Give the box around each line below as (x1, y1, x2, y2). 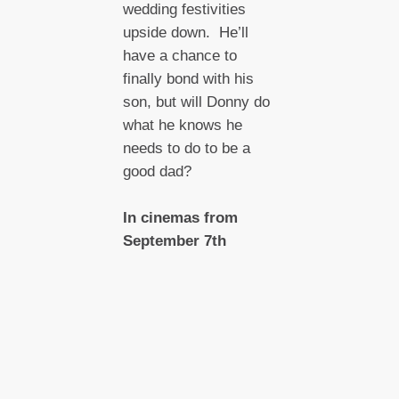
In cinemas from (122, 209, 238, 226)
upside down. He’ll (122, 24, 248, 41)
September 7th (122, 232, 226, 249)
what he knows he (122, 117, 242, 134)
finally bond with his (122, 70, 254, 87)
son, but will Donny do (122, 94, 270, 110)
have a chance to (122, 47, 237, 64)
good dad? (122, 163, 191, 180)
